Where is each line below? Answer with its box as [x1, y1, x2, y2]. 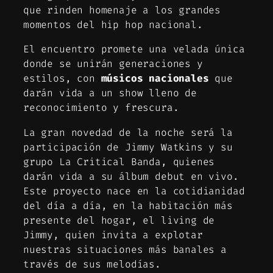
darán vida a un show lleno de [23, 87, 197, 100]
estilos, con [23, 72, 101, 85]
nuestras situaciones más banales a [23, 243, 227, 256]
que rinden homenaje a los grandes [23, 4, 221, 17]
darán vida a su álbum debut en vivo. [23, 169, 239, 183]
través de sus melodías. [23, 257, 161, 271]
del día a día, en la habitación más [23, 199, 233, 212]
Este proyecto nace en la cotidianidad [23, 184, 245, 197]
